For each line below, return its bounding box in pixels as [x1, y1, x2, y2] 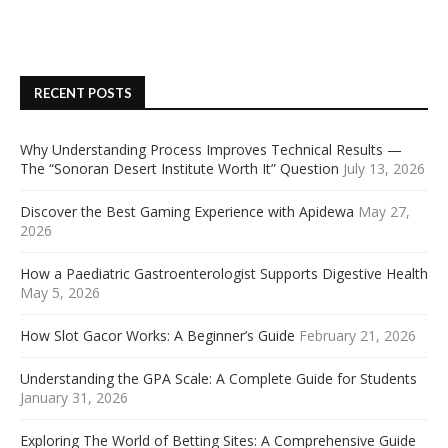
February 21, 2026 [299, 326, 416, 346]
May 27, [358, 202, 410, 222]
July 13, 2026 [343, 159, 425, 179]
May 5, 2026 [20, 283, 100, 303]
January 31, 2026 [20, 388, 128, 408]
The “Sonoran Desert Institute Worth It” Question [20, 159, 339, 179]
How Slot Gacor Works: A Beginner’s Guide [20, 326, 295, 346]
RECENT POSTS [34, 85, 132, 102]
